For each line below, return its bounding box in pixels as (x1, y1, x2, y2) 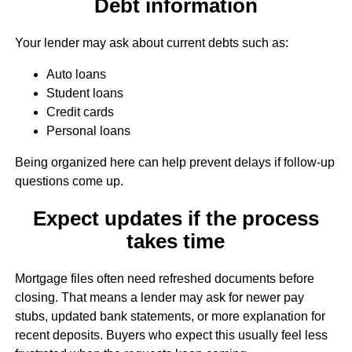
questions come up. (14, 174, 123, 188)
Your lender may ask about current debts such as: (14, 35, 288, 49)
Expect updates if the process (32, 207, 319, 230)
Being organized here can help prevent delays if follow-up (14, 155, 335, 169)
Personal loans (46, 123, 130, 137)
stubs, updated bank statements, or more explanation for (14, 310, 325, 324)
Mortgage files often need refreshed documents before (14, 272, 314, 286)
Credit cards (46, 104, 114, 119)
